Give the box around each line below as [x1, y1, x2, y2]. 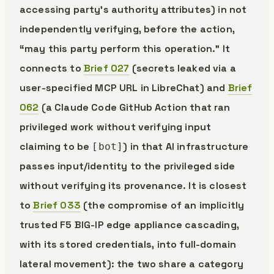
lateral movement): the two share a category [20, 257, 243, 270]
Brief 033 [33, 199, 81, 212]
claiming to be [20, 140, 92, 153]
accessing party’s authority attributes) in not [20, 3, 247, 16]
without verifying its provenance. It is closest [20, 179, 247, 192]
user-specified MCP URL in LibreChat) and [20, 81, 228, 94]
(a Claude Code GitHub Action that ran [39, 101, 231, 114]
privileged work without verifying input [20, 120, 212, 133]
